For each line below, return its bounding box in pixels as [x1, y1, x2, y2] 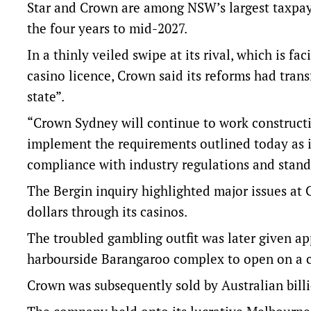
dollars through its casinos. [27, 203, 187, 221]
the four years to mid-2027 [27, 19, 184, 37]
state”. [27, 87, 65, 106]
